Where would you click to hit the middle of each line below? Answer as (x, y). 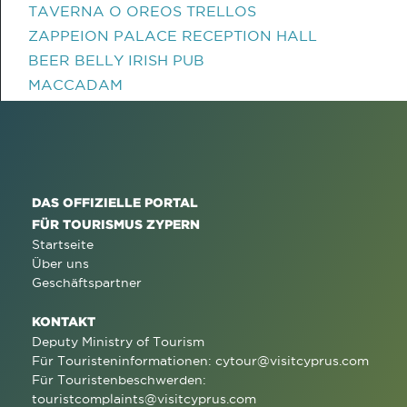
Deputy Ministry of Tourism (118, 342)
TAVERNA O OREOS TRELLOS (142, 11)
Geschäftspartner (87, 283)
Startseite (63, 244)
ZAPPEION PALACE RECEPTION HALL (173, 35)
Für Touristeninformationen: (124, 361)
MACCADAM (75, 84)
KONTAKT (64, 321)
